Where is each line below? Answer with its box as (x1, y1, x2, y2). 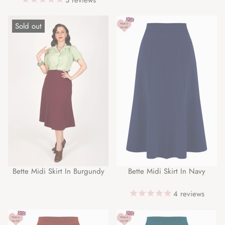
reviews (178, 188, 204, 199)
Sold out (15, 20, 42, 32)
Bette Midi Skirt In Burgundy (12, 165, 104, 177)
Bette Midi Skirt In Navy (128, 165, 205, 177)
